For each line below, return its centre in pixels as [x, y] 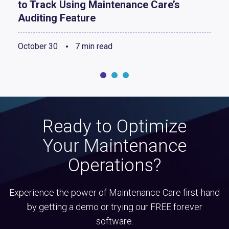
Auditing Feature [57, 18]
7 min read [93, 47]
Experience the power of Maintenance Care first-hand [114, 193]
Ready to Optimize [114, 127]
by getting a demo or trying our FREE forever [114, 207]
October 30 [38, 47]
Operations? [114, 166]
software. [114, 221]
